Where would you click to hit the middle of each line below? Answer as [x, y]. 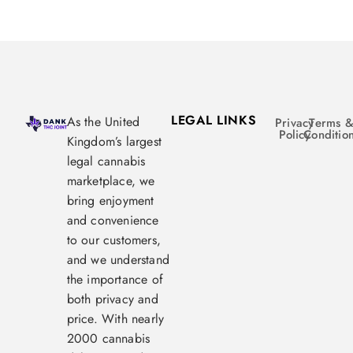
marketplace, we [111, 181]
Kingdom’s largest [114, 142]
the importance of [115, 280]
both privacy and [112, 299]
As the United [103, 122]
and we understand [118, 260]
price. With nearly [115, 319]
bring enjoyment [110, 201]
